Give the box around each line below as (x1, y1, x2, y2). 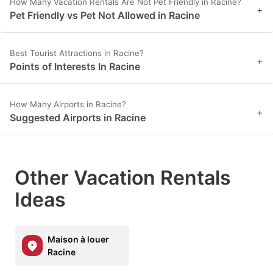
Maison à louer (48, 234, 109, 245)
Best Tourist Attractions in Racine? (10, 48, 144, 58)
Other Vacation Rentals (15, 166, 231, 190)
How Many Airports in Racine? (10, 99, 126, 110)
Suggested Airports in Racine (10, 112, 146, 124)
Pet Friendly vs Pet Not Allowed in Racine (10, 9, 200, 22)
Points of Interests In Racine (10, 60, 140, 73)
